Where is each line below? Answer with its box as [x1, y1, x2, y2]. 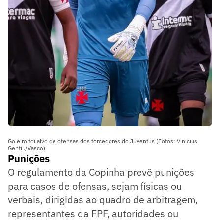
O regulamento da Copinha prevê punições [8, 165, 194, 179]
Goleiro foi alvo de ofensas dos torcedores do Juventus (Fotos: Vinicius [8, 137, 197, 145]
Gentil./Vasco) [8, 144, 45, 152]
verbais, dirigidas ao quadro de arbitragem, [8, 193, 198, 207]
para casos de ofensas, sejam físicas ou [8, 179, 182, 193]
